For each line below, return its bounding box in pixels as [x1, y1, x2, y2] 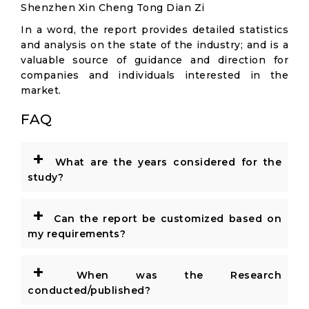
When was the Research [49, 269, 281, 281]
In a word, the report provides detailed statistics [21, 23, 288, 36]
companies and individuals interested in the [21, 69, 288, 81]
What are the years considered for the [49, 156, 281, 168]
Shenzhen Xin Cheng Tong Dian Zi [21, 1, 205, 14]
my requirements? [28, 228, 126, 240]
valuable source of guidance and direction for [21, 54, 288, 66]
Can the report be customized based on [49, 212, 281, 225]
